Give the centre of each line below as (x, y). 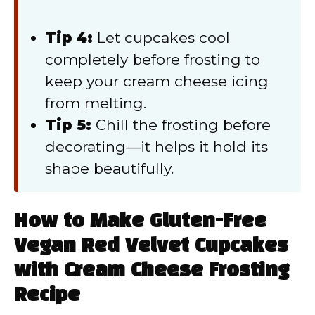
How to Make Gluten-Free (140, 221)
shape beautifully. (109, 168)
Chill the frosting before (181, 124)
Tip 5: (68, 124)
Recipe (47, 295)
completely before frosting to (153, 59)
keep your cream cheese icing (157, 81)
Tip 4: (69, 37)
